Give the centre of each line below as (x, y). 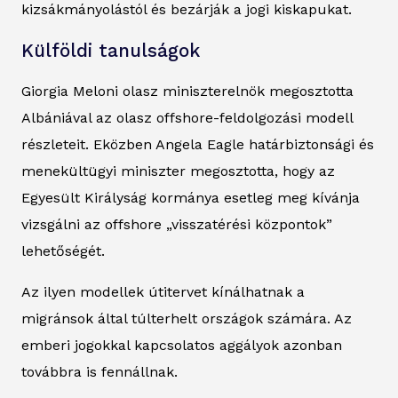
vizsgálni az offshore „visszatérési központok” (177, 224)
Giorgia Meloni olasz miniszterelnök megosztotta (187, 91)
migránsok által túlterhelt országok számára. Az (187, 318)
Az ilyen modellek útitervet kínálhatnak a (163, 291)
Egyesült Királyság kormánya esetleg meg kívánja (191, 197)
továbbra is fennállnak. (99, 371)
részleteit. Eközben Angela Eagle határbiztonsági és (198, 144)
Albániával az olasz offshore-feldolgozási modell (187, 117)
